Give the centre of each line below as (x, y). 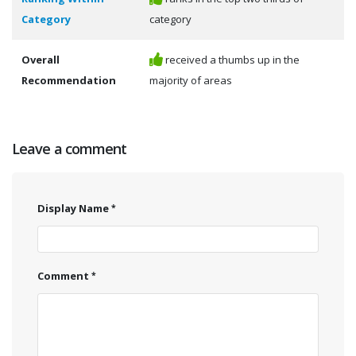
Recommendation (69, 80)
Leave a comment (70, 148)
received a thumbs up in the (231, 59)
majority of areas (191, 80)
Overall (41, 59)
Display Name (73, 208)
